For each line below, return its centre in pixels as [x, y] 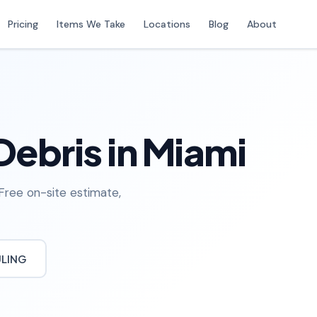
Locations [167, 24]
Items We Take [91, 24]
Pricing [23, 24]
